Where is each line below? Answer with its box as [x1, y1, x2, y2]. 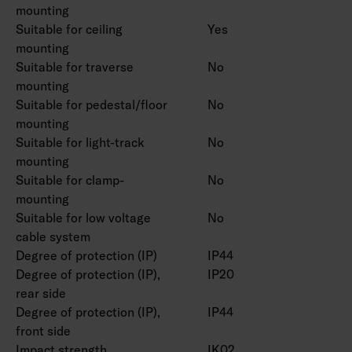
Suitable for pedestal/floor [16, 97, 167, 112]
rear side [16, 285, 66, 301]
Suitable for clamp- [16, 172, 124, 188]
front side [16, 323, 71, 339]
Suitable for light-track [16, 134, 145, 150]
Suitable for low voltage [16, 210, 151, 225]
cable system [16, 229, 90, 244]
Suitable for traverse [16, 59, 134, 75]
